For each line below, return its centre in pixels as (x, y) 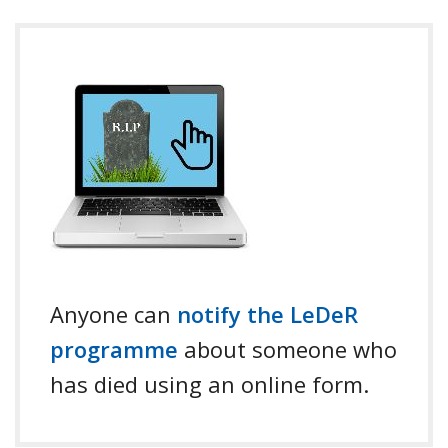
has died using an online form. (209, 383)
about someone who (287, 348)
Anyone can (113, 313)
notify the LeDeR (267, 313)
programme (114, 348)
